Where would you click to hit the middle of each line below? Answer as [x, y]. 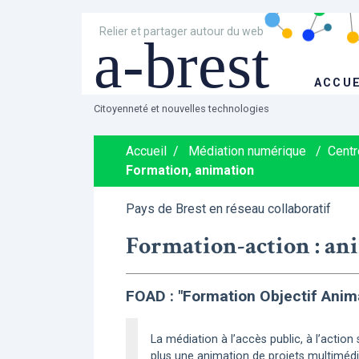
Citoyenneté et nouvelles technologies [182, 109]
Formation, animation [190, 170]
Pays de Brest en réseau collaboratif [228, 209]
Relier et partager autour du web [182, 31]
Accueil [146, 151]
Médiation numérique [247, 151]
